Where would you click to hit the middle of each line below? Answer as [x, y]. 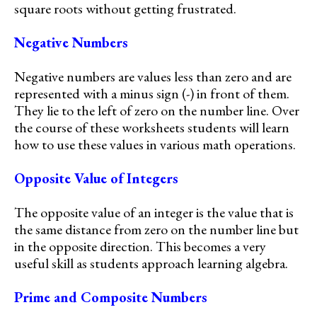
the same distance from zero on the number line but [156, 230]
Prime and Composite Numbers [111, 298]
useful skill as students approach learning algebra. [151, 264]
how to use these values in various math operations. [155, 145]
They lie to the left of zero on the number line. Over [157, 111]
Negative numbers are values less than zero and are [153, 77]
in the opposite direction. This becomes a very [140, 247]
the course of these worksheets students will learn [152, 128]
